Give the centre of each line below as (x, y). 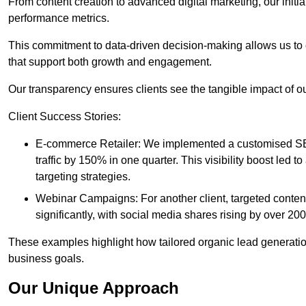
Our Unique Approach (94, 288)
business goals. (46, 259)
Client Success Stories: (65, 117)
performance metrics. (59, 18)
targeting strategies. (83, 177)
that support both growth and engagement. (110, 62)
